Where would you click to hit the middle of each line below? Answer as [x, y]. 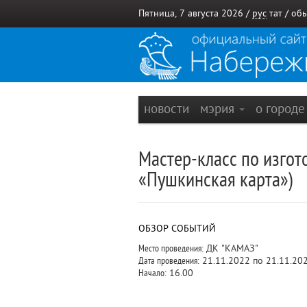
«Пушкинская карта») [216, 180]
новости [167, 109]
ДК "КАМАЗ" [231, 248]
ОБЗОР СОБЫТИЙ [177, 229]
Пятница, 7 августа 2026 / [195, 13]
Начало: [152, 273]
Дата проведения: [169, 261]
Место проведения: [171, 248]
